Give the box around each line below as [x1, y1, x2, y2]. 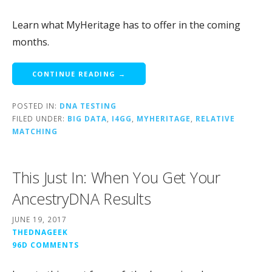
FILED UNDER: [12, 113, 67, 123]
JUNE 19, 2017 [12, 214, 67, 224]
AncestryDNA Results [12, 188, 151, 209]
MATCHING [12, 126, 58, 136]
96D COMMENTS [12, 239, 79, 250]
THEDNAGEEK [12, 226, 68, 237]
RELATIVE [195, 113, 235, 123]
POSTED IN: [12, 100, 59, 110]
